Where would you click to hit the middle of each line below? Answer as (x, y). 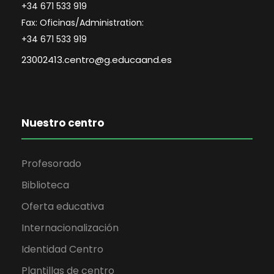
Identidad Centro (62, 249)
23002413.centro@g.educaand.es (97, 59)
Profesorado (51, 163)
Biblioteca (45, 185)
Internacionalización (70, 228)
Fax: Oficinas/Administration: (83, 22)
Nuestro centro (63, 123)
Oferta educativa (63, 206)
